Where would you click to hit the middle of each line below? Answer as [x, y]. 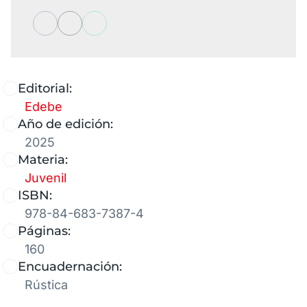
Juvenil [46, 177]
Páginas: [44, 231]
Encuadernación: [70, 266]
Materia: [43, 159]
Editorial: [45, 88]
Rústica [46, 284]
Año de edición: [65, 124]
